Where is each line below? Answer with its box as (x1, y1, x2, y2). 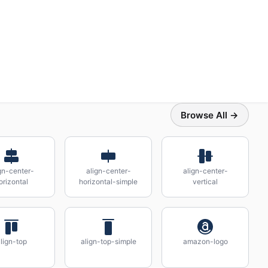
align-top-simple (80, 237, 136, 246)
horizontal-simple (79, 177, 138, 186)
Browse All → (181, 109, 239, 121)
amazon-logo (182, 237, 228, 246)
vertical (193, 177, 218, 186)
